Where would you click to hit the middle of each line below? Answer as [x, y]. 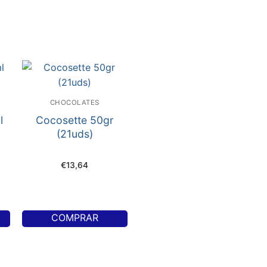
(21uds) [74, 134]
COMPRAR [74, 218]
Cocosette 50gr [74, 120]
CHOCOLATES [74, 103]
